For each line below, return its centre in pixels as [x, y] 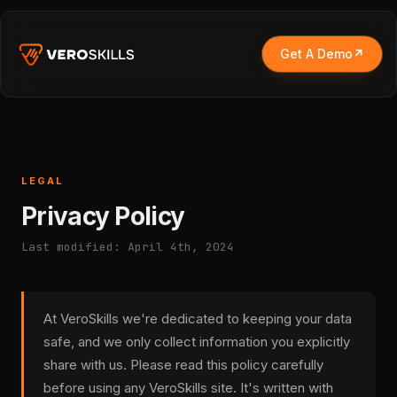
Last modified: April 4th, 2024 [128, 247]
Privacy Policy [103, 216]
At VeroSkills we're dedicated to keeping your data [198, 319]
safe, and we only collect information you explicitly [197, 342]
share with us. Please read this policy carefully [183, 365]
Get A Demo [316, 54]
